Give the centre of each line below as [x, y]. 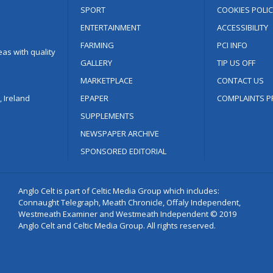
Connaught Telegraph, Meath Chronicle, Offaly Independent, [130, 203]
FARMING [97, 45]
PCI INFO [232, 45]
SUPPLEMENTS [108, 116]
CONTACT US [240, 81]
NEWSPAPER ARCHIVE [120, 134]
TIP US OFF [236, 63]
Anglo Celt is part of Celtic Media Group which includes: [119, 191]
